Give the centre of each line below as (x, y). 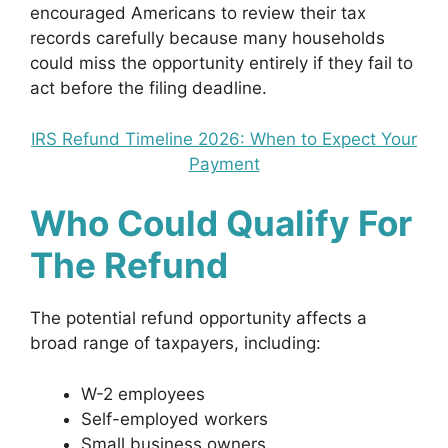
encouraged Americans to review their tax (198, 13)
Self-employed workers (174, 418)
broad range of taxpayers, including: (175, 343)
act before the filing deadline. (148, 88)
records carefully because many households (207, 38)
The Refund (129, 265)
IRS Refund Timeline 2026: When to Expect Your (224, 138)
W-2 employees (143, 393)
